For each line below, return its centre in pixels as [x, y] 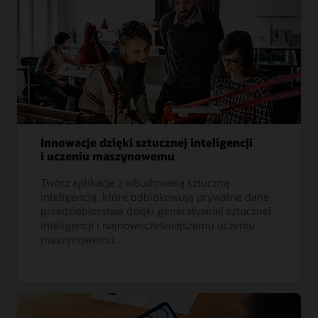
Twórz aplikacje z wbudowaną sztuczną [135, 183]
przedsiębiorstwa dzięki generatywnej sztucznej [156, 211]
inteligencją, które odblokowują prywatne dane [155, 197]
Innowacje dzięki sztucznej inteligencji [147, 143]
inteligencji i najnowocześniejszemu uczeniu [148, 225]
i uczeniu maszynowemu [108, 156]
